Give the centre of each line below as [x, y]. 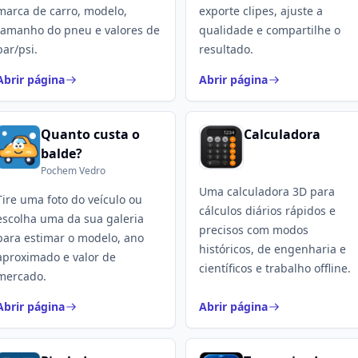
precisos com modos [254, 230]
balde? [62, 153]
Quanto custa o [90, 134]
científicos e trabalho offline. [275, 268]
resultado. [226, 49]
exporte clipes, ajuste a [261, 11]
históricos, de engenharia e [272, 249]
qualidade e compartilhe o [270, 30]
